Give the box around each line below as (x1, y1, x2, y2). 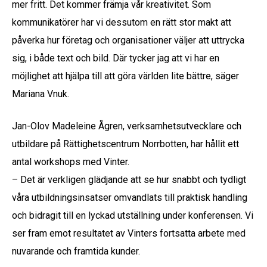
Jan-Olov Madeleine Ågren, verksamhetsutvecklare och (12, 120, 241, 132)
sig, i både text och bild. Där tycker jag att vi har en (12, 52, 219, 64)
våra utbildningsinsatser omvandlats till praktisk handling (12, 191, 247, 203)
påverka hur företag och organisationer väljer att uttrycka (12, 34, 244, 46)
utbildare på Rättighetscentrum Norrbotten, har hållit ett (12, 138, 239, 150)
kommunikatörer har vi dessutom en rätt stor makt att (12, 16, 231, 28)
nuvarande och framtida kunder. (12, 245, 140, 257)
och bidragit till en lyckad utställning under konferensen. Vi (12, 209, 253, 221)
